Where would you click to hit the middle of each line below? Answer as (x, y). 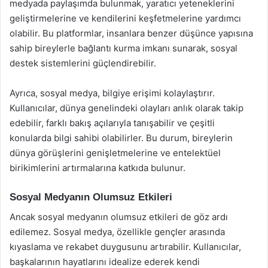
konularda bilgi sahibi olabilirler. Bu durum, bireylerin (121, 138)
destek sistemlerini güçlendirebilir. (83, 63)
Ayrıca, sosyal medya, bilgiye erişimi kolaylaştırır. (112, 93)
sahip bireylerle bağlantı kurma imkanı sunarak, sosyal (124, 48)
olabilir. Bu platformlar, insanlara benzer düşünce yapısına (131, 33)
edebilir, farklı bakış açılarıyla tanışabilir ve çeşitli (112, 123)
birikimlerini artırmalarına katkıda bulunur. (98, 168)
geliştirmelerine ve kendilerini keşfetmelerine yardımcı (125, 18)
